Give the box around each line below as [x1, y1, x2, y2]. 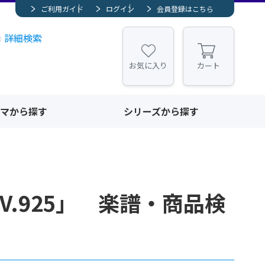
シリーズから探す [123, 104, 199, 118]
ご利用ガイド [41, 4, 83, 14]
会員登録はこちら [157, 4, 214, 14]
